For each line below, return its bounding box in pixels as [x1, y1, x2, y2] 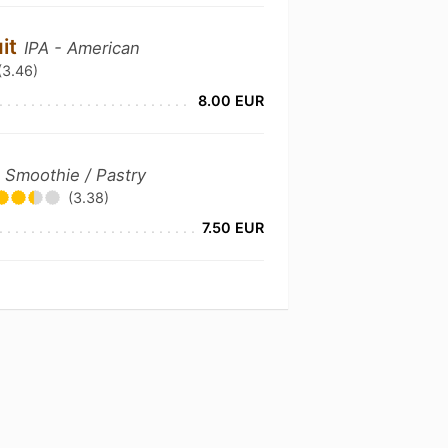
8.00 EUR [197, 92, 264, 109]
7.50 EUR [201, 219, 264, 236]
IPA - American [24, 38, 141, 58]
